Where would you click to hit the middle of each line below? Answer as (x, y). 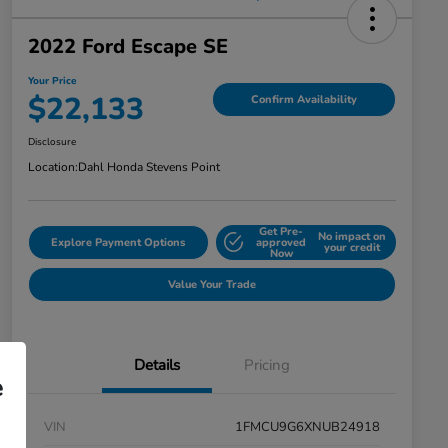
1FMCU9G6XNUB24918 (307, 426)
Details (157, 364)
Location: (53, 166)
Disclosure (52, 141)
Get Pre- (281, 231)
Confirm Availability (304, 100)
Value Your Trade (212, 284)
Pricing (267, 364)
